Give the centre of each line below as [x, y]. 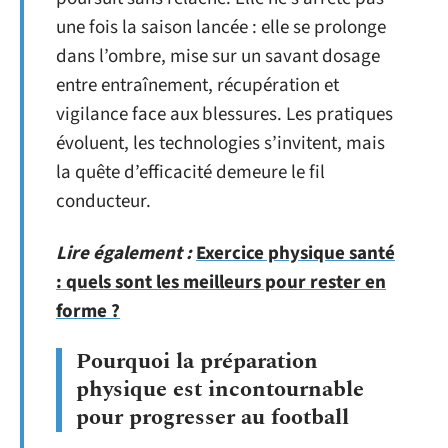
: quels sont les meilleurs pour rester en [221, 282]
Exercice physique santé [295, 253]
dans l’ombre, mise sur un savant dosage [218, 56]
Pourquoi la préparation [197, 361]
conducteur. [103, 201]
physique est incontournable [220, 389]
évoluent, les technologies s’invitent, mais [220, 143]
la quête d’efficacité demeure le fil [190, 172]
